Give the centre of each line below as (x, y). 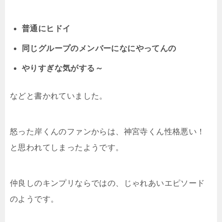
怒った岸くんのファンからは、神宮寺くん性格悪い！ (108, 131)
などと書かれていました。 (59, 96)
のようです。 (34, 199)
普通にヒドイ (46, 28)
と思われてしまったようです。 (67, 147)
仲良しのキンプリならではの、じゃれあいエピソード (108, 183)
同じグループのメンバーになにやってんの (99, 48)
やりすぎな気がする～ (62, 68)
